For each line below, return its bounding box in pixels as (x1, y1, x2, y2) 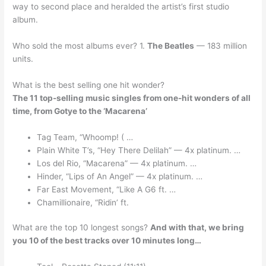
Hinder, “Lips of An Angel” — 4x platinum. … (37, 171, 203, 181)
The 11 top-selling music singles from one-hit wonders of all (12, 93, 251, 103)
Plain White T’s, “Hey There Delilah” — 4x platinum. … (37, 145, 241, 155)
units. (12, 54, 34, 64)
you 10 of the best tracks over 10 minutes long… (12, 236, 202, 246)
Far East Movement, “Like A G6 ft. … (37, 184, 176, 194)
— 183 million (194, 41, 248, 51)
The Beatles (147, 41, 195, 51)
